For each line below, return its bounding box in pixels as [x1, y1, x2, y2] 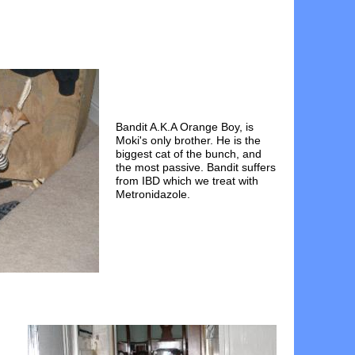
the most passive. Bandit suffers [116, 161, 276, 174]
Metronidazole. [116, 188, 190, 200]
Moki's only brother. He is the [116, 134, 261, 147]
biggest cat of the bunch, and [116, 147, 261, 160]
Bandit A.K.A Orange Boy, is [116, 120, 254, 133]
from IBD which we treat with [116, 174, 258, 187]
